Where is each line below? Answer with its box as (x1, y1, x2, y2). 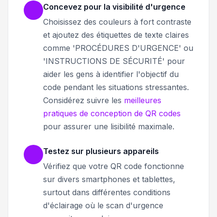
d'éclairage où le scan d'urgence (43, 200, 163, 210)
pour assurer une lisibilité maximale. (43, 121, 174, 131)
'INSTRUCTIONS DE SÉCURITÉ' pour (43, 56, 185, 66)
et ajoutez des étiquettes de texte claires (43, 30, 189, 40)
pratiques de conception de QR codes (43, 108, 181, 118)
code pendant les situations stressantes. (43, 82, 189, 92)
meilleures (124, 95, 161, 105)
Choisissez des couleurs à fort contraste (43, 16, 191, 27)
